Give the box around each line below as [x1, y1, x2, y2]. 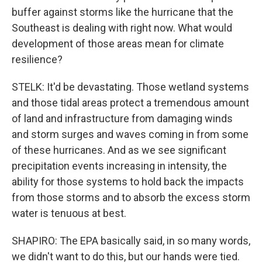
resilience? [12, 53, 63, 65]
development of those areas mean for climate [12, 37, 224, 50]
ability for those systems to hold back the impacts [12, 175, 244, 188]
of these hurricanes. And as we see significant [12, 144, 226, 156]
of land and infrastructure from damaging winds [12, 112, 233, 125]
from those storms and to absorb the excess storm [12, 191, 250, 204]
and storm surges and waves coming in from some [12, 128, 249, 140]
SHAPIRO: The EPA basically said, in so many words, [12, 235, 250, 247]
